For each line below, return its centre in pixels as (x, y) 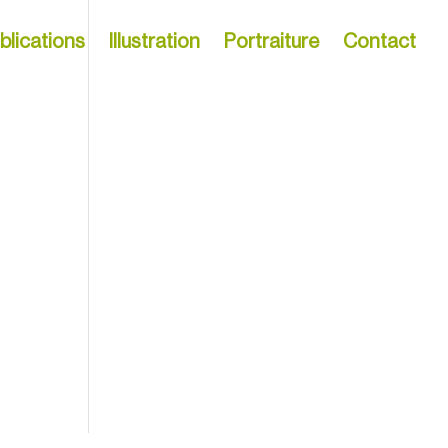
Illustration (154, 42)
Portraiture (271, 42)
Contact (379, 42)
